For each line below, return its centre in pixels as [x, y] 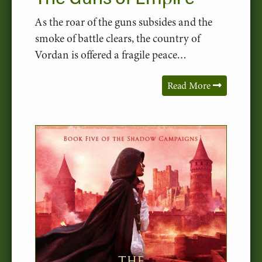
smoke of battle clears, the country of [118, 38]
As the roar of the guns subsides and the [124, 22]
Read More [190, 85]
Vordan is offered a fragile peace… [111, 54]
